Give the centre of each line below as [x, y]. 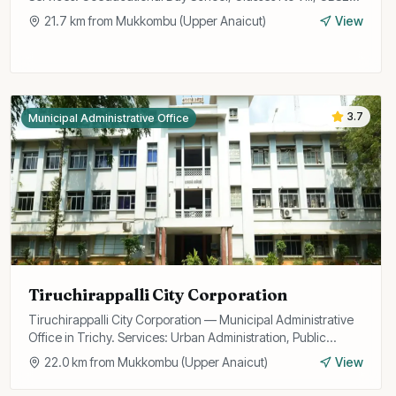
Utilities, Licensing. [79, 355]
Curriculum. [60, 14]
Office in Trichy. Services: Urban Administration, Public [177, 337]
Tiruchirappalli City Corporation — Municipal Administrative [190, 320]
